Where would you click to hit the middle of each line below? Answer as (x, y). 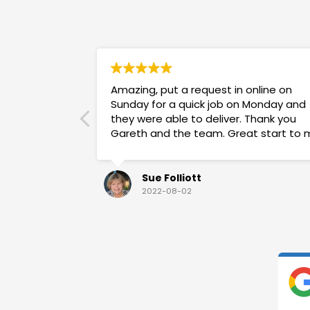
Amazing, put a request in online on (201, 89)
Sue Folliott (172, 177)
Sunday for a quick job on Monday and (208, 104)
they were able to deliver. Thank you (203, 118)
